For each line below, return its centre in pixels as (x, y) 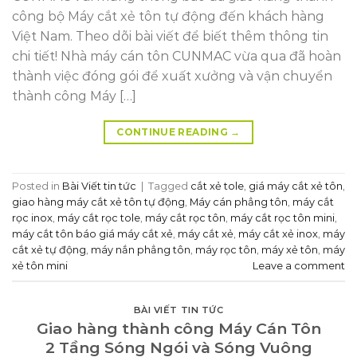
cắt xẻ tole (217, 186)
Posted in (37, 186)
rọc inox (32, 218)
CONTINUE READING (174, 131)
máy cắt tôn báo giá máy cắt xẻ (92, 234)
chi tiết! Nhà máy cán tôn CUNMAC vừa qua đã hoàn (177, 56)
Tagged (169, 186)
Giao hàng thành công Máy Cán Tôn (178, 329)
